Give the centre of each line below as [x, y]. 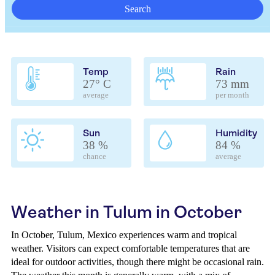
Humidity [236, 133]
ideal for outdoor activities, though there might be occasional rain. [137, 262]
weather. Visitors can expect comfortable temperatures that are [130, 248]
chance [95, 157]
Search [137, 9]
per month [232, 95]
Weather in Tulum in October [126, 212]
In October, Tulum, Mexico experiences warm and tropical [124, 235]
